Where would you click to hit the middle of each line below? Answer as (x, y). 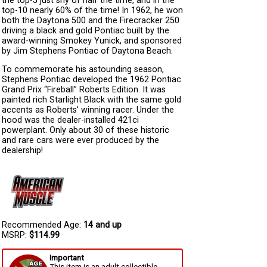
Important (67, 258)
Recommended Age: (43, 225)
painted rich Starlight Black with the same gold (91, 100)
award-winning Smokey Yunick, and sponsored (92, 41)
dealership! (22, 151)
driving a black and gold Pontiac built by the (86, 30)
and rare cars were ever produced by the (80, 141)
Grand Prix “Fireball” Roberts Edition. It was (84, 90)
